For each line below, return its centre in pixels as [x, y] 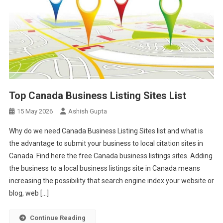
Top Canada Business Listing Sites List [97, 95]
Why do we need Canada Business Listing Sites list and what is [106, 131]
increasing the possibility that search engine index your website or [111, 180]
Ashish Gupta [87, 111]
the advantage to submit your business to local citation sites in [106, 143]
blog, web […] [29, 193]
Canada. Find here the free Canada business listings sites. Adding [111, 156]
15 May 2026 [35, 111]
